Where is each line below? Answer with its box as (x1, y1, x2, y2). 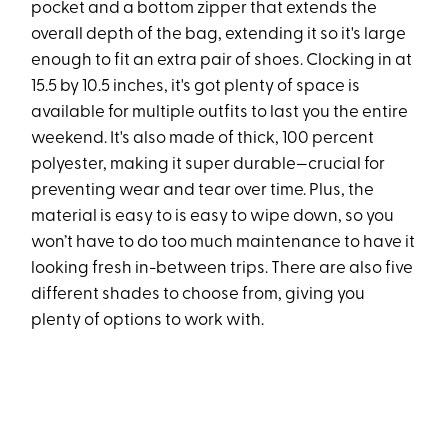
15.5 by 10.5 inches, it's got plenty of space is (31, 78, 361, 96)
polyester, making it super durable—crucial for (31, 156, 386, 174)
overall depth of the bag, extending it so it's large (31, 26, 407, 44)
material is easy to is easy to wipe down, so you (31, 208, 395, 226)
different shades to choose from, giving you (31, 286, 366, 304)
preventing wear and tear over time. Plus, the (31, 182, 375, 200)
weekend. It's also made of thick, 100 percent (31, 130, 375, 148)
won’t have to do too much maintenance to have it (31, 234, 416, 252)
